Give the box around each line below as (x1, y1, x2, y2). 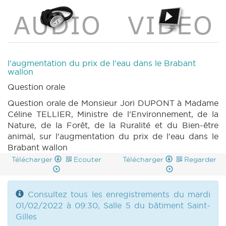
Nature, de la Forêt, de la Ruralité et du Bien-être (8, 120, 218, 131)
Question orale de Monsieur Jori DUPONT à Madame (8, 98, 218, 108)
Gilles (16, 211, 37, 222)
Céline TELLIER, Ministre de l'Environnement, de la (8, 109, 218, 120)
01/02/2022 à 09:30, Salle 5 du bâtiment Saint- (16, 200, 210, 211)
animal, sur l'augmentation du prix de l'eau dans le (8, 131, 218, 142)
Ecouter (73, 155, 101, 164)
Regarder (184, 155, 217, 164)
